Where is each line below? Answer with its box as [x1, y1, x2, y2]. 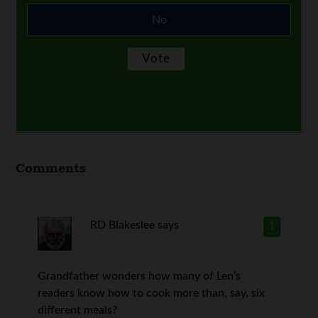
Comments [16, 158, 87, 177]
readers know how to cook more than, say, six [38, 287, 265, 300]
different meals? [38, 305, 118, 317]
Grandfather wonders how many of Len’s [38, 270, 241, 283]
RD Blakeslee [89, 219, 155, 231]
